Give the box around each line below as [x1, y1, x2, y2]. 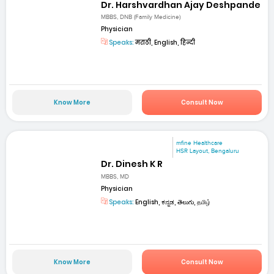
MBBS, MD [101, 172, 130, 180]
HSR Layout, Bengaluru [176, 147, 240, 155]
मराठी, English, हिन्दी [134, 37, 196, 47]
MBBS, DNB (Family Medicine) [101, 13, 181, 21]
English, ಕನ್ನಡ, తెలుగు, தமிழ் [134, 197, 211, 207]
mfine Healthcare [176, 139, 223, 147]
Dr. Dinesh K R [101, 158, 163, 171]
